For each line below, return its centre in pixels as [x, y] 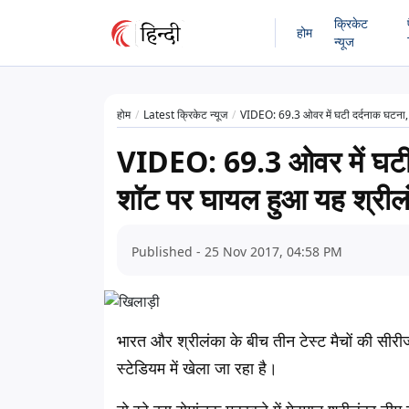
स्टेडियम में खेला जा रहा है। [197, 368]
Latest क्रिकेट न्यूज [185, 115]
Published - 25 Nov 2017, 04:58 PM [237, 252]
